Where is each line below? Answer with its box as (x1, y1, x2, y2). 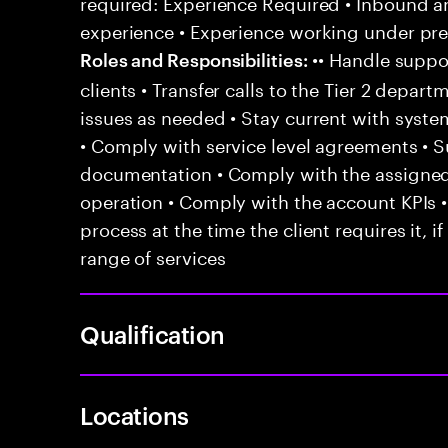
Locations (80, 399, 189, 431)
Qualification (80, 318, 225, 350)
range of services (80, 241, 226, 269)
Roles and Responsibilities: (80, 46, 308, 71)
